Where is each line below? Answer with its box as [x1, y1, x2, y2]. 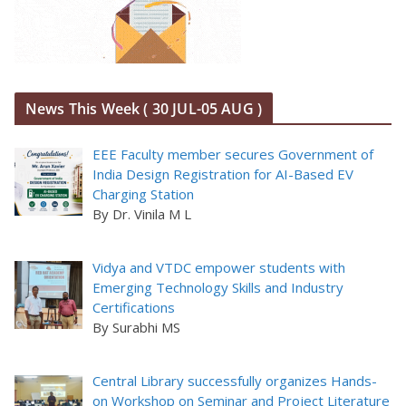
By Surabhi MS [92, 317, 181, 336]
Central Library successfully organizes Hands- [92, 372, 378, 391]
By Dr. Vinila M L [92, 204, 192, 223]
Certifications [92, 297, 176, 316]
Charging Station [92, 184, 195, 203]
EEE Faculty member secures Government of [92, 144, 374, 163]
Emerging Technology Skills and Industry [92, 277, 344, 296]
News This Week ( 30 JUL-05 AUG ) [25, 98, 263, 119]
